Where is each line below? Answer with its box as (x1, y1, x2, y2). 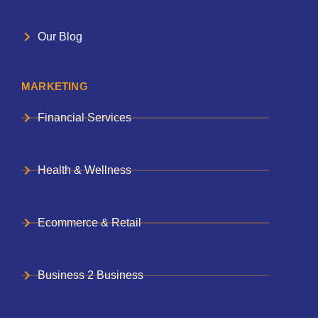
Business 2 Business (37, 269, 143, 282)
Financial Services (37, 111, 131, 124)
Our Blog (37, 31, 82, 43)
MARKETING (21, 80, 88, 93)
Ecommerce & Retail (37, 216, 141, 229)
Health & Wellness (37, 164, 131, 177)
